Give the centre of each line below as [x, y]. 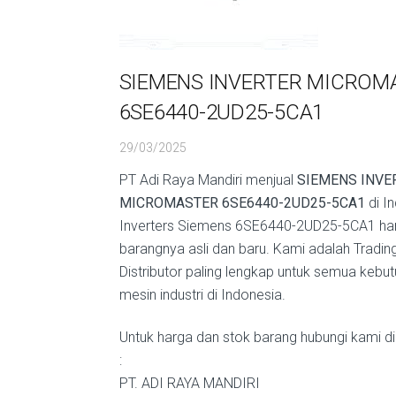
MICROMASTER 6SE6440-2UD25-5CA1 [242, 203]
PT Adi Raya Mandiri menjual [208, 180]
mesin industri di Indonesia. [202, 295]
